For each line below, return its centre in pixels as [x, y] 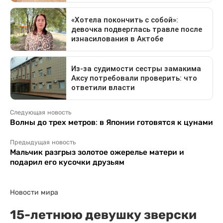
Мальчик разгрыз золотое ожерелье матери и [97, 152]
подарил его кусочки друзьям [67, 162]
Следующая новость [41, 113]
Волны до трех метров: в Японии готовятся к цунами [111, 122]
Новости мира [34, 192]
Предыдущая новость [43, 143]
